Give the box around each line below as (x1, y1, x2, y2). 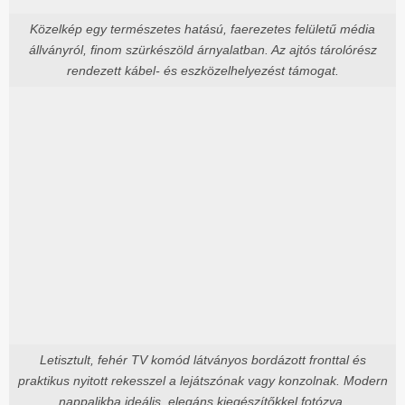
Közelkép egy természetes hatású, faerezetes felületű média (30, 21, 375, 36)
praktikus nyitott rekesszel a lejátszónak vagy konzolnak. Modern (17, 372, 388, 388)
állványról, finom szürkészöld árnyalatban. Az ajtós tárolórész (28, 42, 377, 57)
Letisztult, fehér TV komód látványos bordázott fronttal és (39, 352, 366, 367)
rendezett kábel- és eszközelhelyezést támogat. (66, 62, 339, 78)
